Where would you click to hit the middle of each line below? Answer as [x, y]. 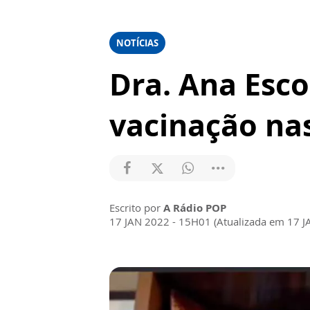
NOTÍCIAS [137, 43]
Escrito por [136, 208]
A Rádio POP [195, 208]
